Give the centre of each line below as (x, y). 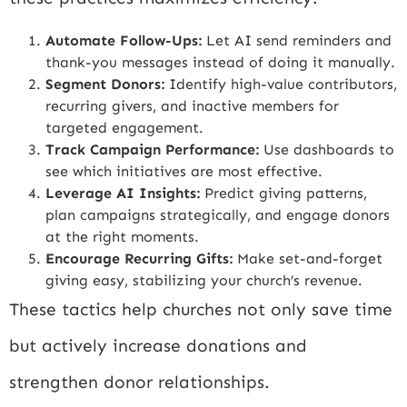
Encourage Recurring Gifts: (139, 258)
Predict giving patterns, (283, 193)
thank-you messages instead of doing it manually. (220, 62)
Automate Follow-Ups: (124, 40)
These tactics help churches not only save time (201, 309)
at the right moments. (122, 236)
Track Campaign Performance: (152, 149)
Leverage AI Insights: (123, 193)
